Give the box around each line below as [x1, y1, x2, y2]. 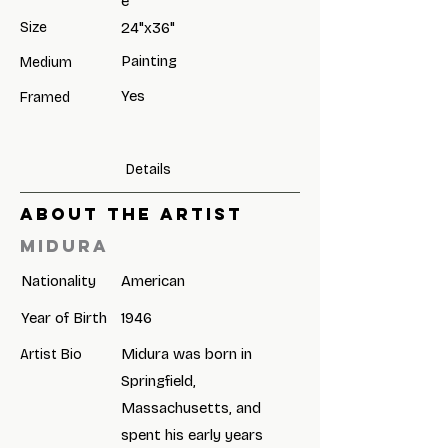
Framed [20, 89, 70, 106]
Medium [20, 54, 72, 71]
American [121, 272, 185, 290]
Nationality [21, 272, 96, 290]
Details [126, 161, 171, 178]
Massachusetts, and [121, 399, 261, 417]
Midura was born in [121, 345, 252, 363]
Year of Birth [21, 309, 107, 327]
